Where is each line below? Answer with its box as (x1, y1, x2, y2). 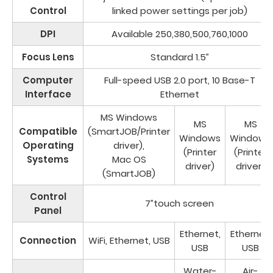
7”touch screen (145, 197, 214, 210)
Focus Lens (21, 51, 74, 64)
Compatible (18, 125, 77, 138)
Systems (27, 153, 69, 166)
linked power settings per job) (112, 4, 247, 18)
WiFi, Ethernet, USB (88, 234, 170, 247)
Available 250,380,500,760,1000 (111, 27, 248, 41)
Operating (22, 139, 74, 152)
